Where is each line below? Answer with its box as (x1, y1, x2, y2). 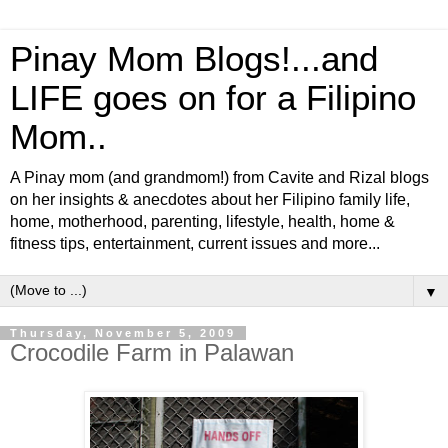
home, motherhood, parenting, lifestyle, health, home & (10, 213, 395, 230)
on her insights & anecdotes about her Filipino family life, (10, 191, 410, 208)
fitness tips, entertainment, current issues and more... (10, 235, 380, 252)
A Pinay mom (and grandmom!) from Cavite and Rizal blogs (10, 169, 429, 186)
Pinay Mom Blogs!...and (10, 40, 378, 78)
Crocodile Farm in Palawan (10, 339, 294, 366)
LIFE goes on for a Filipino (10, 79, 416, 117)
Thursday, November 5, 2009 (10, 327, 236, 339)
